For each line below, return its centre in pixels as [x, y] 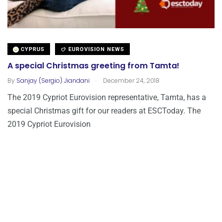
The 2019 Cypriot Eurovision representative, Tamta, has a [107, 97]
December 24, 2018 [131, 80]
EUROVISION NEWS [95, 49]
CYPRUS [32, 49]
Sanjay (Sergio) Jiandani [53, 80]
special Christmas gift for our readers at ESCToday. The [104, 111]
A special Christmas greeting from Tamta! [93, 66]
